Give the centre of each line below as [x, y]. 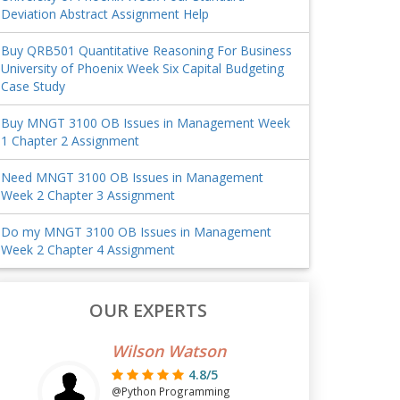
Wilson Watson [168, 351]
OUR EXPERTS [148, 310]
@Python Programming [171, 391]
